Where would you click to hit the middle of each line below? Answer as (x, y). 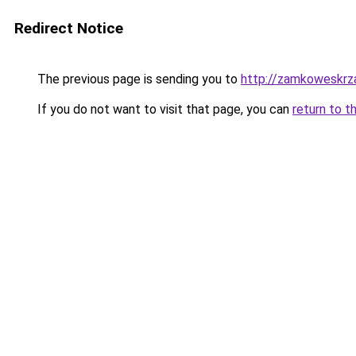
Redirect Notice (69, 28)
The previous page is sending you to (137, 79)
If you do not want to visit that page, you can (163, 109)
